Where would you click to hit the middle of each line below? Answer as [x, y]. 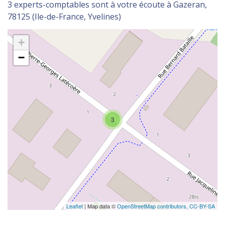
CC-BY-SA [202, 206]
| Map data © [100, 206]
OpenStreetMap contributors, [153, 206]
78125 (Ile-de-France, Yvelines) [64, 17]
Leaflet [75, 206]
